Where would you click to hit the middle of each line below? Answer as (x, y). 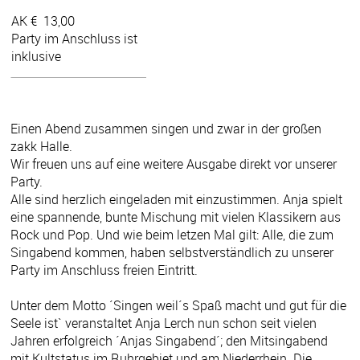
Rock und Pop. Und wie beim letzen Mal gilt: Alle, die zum (172, 234)
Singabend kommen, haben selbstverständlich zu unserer (172, 252)
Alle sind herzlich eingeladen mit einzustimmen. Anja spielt (176, 199)
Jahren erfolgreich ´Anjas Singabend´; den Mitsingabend (169, 340)
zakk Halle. (41, 146)
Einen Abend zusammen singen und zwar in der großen (166, 128)
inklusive (36, 56)
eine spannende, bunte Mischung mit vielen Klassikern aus (176, 217)
